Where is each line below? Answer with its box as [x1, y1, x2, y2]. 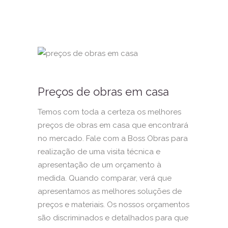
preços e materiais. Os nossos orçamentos [38, 199, 189, 209]
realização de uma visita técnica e [38, 147, 160, 156]
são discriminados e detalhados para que [38, 213, 188, 222]
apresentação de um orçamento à [38, 160, 161, 169]
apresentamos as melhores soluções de [38, 186, 182, 196]
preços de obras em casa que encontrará [38, 120, 188, 130]
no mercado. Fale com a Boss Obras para [38, 133, 188, 143]
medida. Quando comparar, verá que [38, 173, 172, 183]
